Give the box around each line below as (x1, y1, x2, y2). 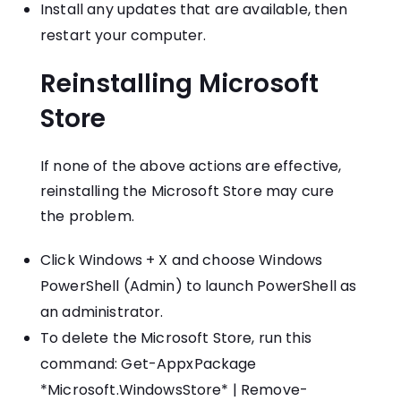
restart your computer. (40, 25, 207, 47)
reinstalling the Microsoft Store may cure (40, 181, 335, 202)
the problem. (40, 206, 134, 227)
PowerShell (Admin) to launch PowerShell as (40, 276, 357, 297)
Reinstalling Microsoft (40, 66, 319, 102)
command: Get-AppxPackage (40, 354, 257, 375)
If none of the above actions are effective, (40, 156, 342, 177)
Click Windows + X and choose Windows (40, 250, 323, 271)
